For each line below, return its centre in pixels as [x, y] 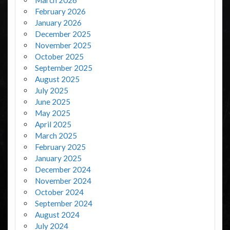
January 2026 [58, 23]
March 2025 [56, 136]
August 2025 [57, 79]
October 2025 [59, 57]
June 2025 [52, 102]
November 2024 [63, 181]
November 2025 [63, 45]
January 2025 [58, 158]
